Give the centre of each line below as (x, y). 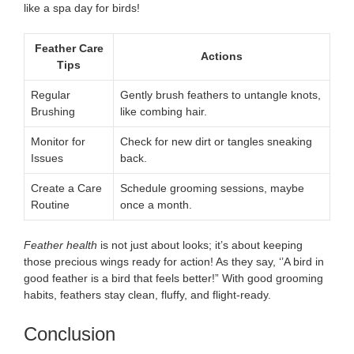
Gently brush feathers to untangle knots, (220, 94)
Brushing (53, 111)
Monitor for (58, 141)
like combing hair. (164, 111)
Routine (50, 204)
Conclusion (70, 333)
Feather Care (69, 48)
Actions (222, 56)
